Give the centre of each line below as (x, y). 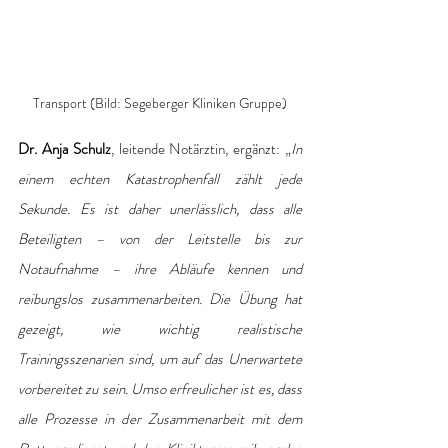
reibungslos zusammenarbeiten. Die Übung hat (160, 298)
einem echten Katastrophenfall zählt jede (160, 178)
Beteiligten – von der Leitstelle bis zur (160, 238)
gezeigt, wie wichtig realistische (160, 328)
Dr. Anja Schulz (64, 148)
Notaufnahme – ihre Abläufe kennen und (160, 268)
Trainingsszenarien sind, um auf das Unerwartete (160, 358)
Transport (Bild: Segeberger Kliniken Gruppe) (160, 102)
